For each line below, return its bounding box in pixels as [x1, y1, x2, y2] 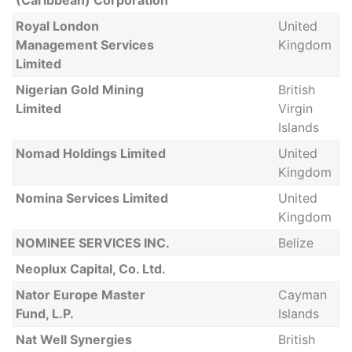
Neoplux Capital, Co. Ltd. [15, 261, 166, 277]
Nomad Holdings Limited [15, 145, 166, 161]
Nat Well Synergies [15, 332, 132, 347]
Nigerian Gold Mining [15, 82, 144, 97]
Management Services [15, 37, 154, 53]
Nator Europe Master [15, 287, 145, 302]
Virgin [277, 101, 313, 116]
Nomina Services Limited [15, 190, 168, 206]
